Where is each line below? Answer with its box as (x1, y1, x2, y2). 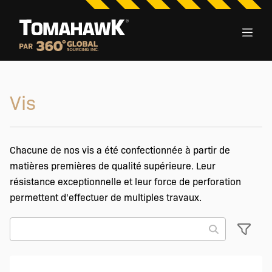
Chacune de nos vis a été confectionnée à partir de (10, 143, 230, 156)
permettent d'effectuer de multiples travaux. (10, 191, 202, 203)
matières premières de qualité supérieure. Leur (10, 159, 216, 172)
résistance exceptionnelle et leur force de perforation (10, 175, 241, 188)
